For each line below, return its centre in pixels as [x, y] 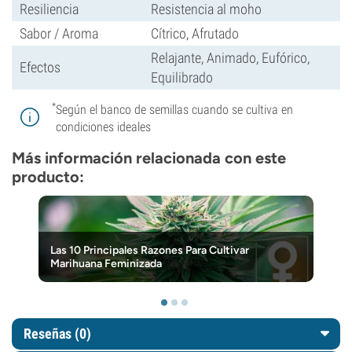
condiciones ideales [103, 127]
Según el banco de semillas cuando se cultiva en [174, 110]
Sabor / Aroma [59, 33]
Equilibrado [182, 77]
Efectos [40, 67]
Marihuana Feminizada [106, 264]
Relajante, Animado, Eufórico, [230, 58]
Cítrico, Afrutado [195, 33]
